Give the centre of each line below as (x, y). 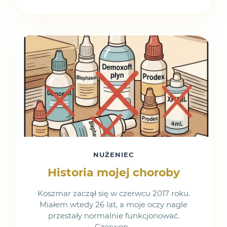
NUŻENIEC (113, 155)
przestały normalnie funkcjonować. (113, 216)
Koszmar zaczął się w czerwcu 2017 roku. (113, 193)
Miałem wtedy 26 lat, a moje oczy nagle (113, 204)
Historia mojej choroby (113, 173)
